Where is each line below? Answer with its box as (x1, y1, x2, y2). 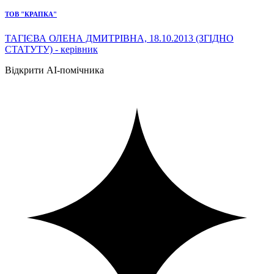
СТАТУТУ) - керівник (5, 44, 98, 55)
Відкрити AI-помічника (5, 65, 104, 76)
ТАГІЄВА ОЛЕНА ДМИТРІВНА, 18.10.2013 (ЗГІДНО (5, 33, 234, 44)
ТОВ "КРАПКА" (5, 10, 57, 18)
